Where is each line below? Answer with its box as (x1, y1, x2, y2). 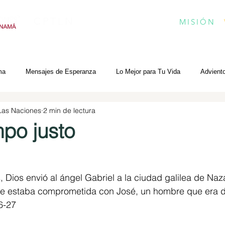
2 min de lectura (43, 105, 95, 115)
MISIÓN (179, 17, 215, 27)
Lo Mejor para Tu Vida (116, 68, 180, 75)
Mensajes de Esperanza (26, 68, 96, 75)
